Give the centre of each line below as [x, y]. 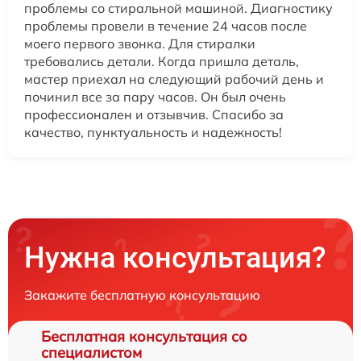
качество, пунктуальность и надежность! [153, 132]
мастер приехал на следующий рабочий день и [174, 79]
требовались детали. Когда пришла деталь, [162, 61]
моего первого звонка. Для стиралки [140, 43]
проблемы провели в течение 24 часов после [166, 25]
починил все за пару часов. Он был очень [155, 96]
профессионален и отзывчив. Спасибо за [154, 114]
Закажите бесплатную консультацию [142, 295]
